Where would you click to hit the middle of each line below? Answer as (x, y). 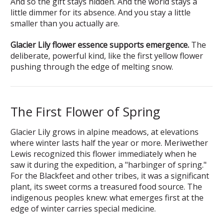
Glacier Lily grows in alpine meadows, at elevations (105, 132)
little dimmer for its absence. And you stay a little (101, 12)
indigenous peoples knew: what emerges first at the (107, 197)
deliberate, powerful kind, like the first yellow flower (107, 56)
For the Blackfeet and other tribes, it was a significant (110, 175)
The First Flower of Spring (86, 111)
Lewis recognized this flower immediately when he (104, 154)
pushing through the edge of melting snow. (92, 66)
